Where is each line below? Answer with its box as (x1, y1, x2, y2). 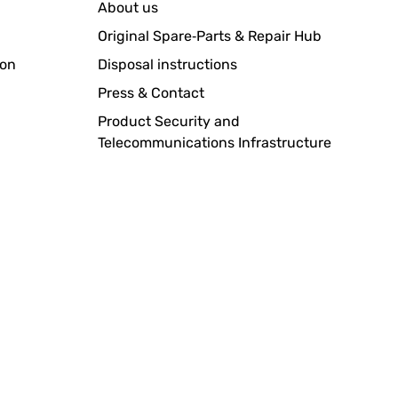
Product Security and (98, 113, 240, 130)
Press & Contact (98, 84, 204, 101)
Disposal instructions (98, 56, 237, 73)
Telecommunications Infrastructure (98, 134, 331, 151)
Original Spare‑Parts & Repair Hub (98, 28, 322, 44)
